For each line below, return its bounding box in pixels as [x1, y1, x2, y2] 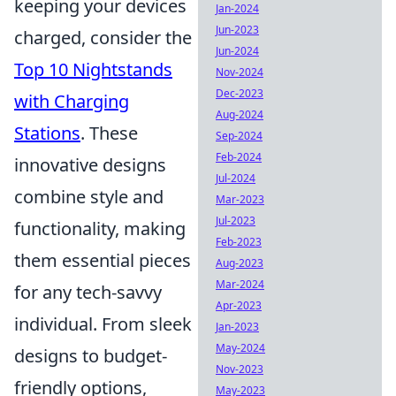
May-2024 [216, 340, 265, 355]
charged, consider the [14, 26, 192, 49]
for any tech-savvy [14, 280, 162, 304]
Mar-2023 [216, 192, 264, 207]
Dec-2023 [216, 86, 263, 101]
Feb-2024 [216, 149, 262, 164]
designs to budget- [14, 344, 167, 368]
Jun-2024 [216, 43, 259, 58]
